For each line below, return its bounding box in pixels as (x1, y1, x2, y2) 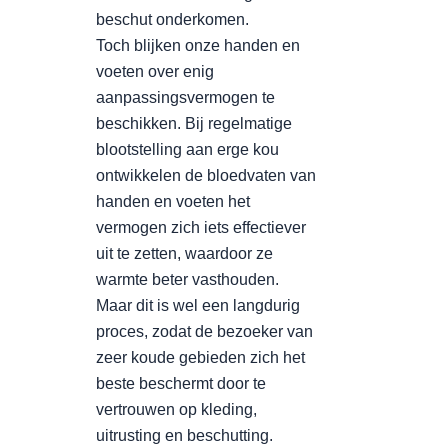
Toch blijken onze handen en (96, 37, 300, 54)
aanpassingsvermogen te (96, 89, 275, 106)
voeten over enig (96, 63, 214, 80)
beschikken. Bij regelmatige (96, 115, 292, 132)
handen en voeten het (96, 193, 250, 210)
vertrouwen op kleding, (96, 401, 257, 418)
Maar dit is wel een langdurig (96, 297, 300, 314)
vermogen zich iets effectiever (96, 219, 306, 236)
